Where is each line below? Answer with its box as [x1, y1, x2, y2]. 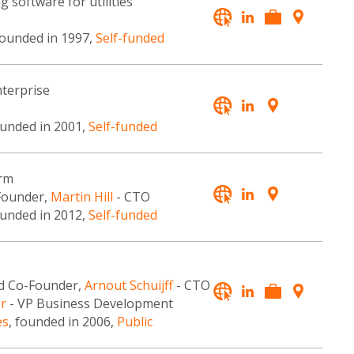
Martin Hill [50, 187, 113, 205]
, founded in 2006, [8, 312, 117, 330]
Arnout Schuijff [84, 276, 173, 294]
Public [116, 312, 153, 330]
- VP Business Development [6, 294, 173, 312]
